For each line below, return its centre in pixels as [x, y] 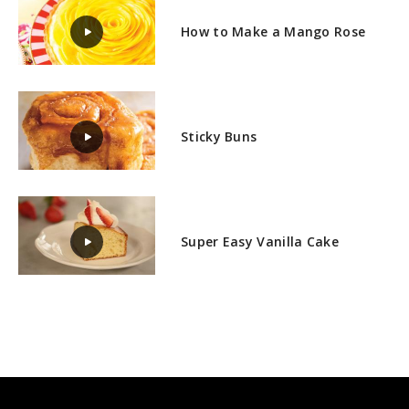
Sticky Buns [219, 136]
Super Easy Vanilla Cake [260, 241]
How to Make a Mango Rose [273, 31]
